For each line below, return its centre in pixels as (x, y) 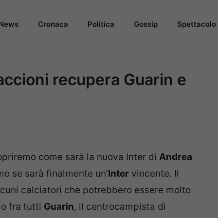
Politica (101, 24)
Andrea (176, 157)
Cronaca (53, 24)
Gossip (146, 24)
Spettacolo (197, 24)
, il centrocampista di (120, 207)
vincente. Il (154, 174)
